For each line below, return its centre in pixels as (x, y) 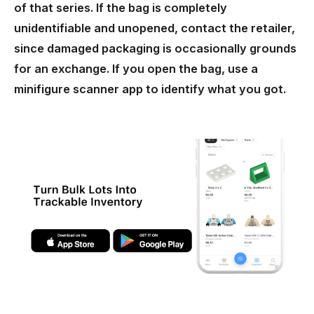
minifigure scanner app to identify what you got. (150, 89)
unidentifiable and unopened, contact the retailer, (155, 28)
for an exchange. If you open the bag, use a (136, 69)
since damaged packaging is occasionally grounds (155, 49)
